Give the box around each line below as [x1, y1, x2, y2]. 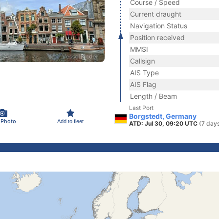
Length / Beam [130, 92, 177, 100]
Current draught [130, 10, 181, 18]
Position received [130, 33, 185, 42]
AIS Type [130, 68, 159, 77]
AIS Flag [130, 80, 156, 88]
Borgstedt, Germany [129, 112, 197, 120]
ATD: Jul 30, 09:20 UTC [129, 120, 199, 127]
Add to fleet [57, 118, 84, 124]
